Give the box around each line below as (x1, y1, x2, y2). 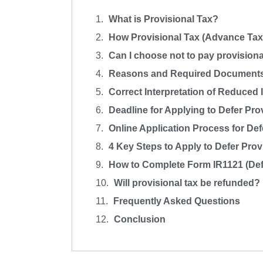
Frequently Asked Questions (113, 196, 240, 207)
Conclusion (114, 214, 166, 225)
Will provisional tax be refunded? (114, 178, 260, 188)
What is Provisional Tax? (109, 14, 218, 25)
